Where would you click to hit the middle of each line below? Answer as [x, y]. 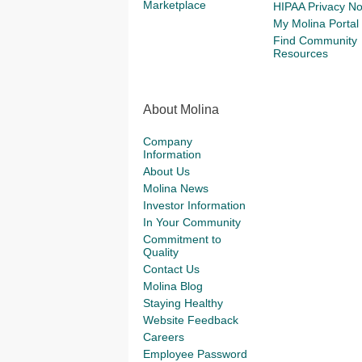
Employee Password [195, 354]
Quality [161, 252]
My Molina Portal [316, 23]
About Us [166, 171]
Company [168, 141]
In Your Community [192, 222]
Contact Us [171, 269]
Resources [300, 53]
